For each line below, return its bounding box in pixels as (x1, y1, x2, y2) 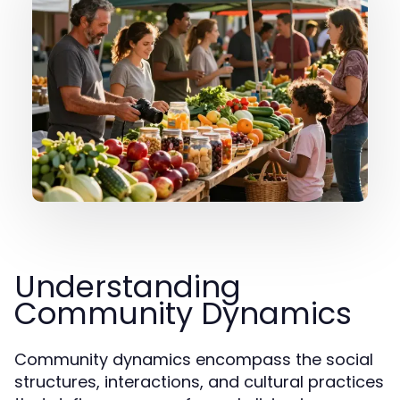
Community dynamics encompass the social (14, 348, 373, 371)
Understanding (14, 265, 241, 308)
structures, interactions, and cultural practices (14, 371, 384, 393)
